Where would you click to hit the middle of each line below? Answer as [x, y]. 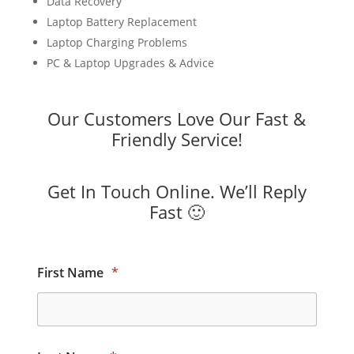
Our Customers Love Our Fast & [177, 118]
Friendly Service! [177, 139]
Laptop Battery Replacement [121, 21]
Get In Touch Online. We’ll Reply [177, 191]
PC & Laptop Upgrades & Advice [130, 62]
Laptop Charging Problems [117, 42]
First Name [72, 272]
